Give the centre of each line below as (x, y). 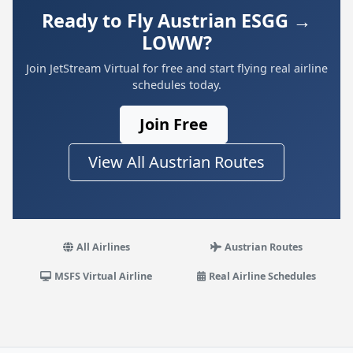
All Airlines (103, 247)
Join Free (173, 124)
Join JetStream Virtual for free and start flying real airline (176, 68)
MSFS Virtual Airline (104, 276)
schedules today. (176, 85)
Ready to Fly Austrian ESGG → (176, 20)
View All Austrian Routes (176, 162)
